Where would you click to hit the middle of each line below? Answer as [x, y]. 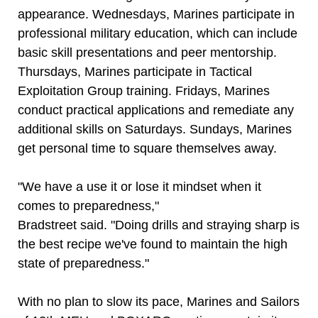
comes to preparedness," [88, 206]
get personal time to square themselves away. [147, 148]
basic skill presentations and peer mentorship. [147, 53]
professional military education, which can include [158, 33]
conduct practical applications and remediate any [156, 110]
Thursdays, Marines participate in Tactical [135, 72]
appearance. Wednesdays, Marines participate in [156, 14]
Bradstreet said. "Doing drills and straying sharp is [159, 225]
